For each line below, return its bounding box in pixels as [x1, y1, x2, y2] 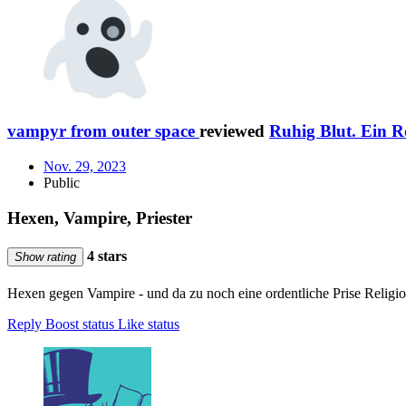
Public [43, 175, 80, 191]
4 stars [83, 248, 127, 265]
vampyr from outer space [7, 121, 195, 141]
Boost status [45, 316, 114, 333]
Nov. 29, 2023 [43, 159, 126, 175]
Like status [118, 316, 179, 333]
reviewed [199, 121, 269, 141]
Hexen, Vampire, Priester [7, 208, 192, 227]
